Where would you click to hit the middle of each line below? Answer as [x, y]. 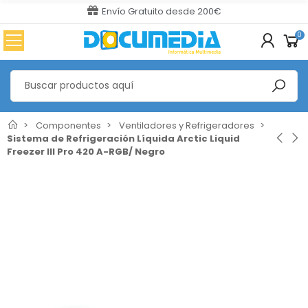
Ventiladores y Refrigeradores [187, 125]
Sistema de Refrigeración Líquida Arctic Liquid [123, 138]
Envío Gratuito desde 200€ [161, 11]
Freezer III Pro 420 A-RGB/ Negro [86, 151]
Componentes [68, 125]
